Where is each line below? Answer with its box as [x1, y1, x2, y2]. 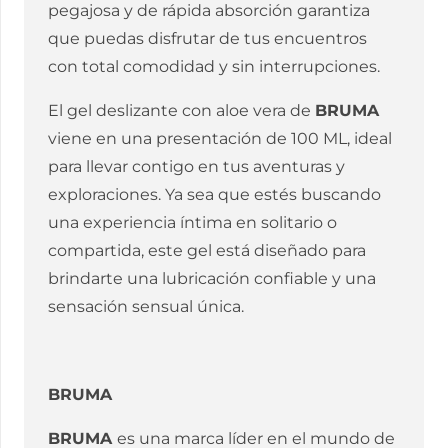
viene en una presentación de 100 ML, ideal [48, 129, 392, 149]
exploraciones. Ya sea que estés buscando [48, 185, 381, 205]
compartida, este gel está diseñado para [48, 241, 366, 261]
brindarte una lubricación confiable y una [48, 269, 376, 289]
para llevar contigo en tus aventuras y [48, 157, 345, 177]
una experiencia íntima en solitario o [48, 213, 337, 233]
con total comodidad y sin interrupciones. [48, 57, 380, 77]
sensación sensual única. [48, 297, 244, 317]
